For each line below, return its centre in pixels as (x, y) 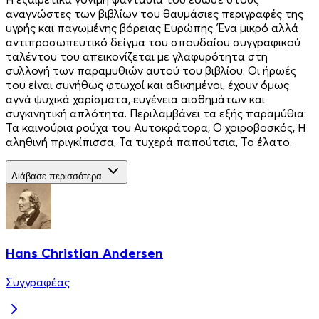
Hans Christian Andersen (84, 253)
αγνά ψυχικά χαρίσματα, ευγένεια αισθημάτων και (135, 99)
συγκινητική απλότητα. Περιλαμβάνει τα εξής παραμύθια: (156, 113)
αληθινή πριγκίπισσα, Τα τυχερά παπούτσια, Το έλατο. (149, 141)
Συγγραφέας (38, 282)
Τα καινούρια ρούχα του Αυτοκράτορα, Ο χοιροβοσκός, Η (156, 127)
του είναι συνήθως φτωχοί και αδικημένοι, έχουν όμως (147, 84)
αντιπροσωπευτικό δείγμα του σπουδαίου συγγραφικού (153, 42)
